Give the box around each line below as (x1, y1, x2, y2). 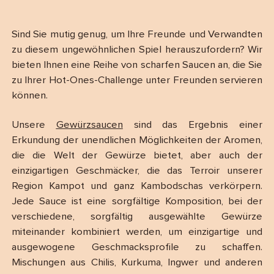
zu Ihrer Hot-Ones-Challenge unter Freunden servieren (11, 75, 263, 86)
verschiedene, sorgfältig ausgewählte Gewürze (11, 211, 263, 222)
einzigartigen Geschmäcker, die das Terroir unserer (11, 165, 263, 176)
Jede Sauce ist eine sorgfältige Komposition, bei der (11, 196, 263, 207)
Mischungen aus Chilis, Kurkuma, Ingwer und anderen (11, 257, 263, 268)
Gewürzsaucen (56, 119, 123, 130)
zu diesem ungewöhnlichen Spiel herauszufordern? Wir (11, 45, 263, 56)
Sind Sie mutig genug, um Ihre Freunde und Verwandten (11, 29, 263, 40)
